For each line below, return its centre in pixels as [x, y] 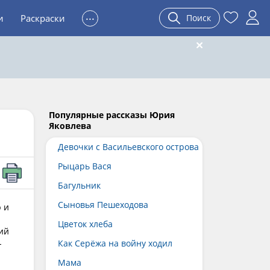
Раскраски [43, 18]
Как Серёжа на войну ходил [115, 243]
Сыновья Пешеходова [103, 205]
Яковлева [70, 126]
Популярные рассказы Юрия [112, 115]
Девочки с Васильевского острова [128, 147]
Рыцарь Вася [85, 166]
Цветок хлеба [85, 224]
